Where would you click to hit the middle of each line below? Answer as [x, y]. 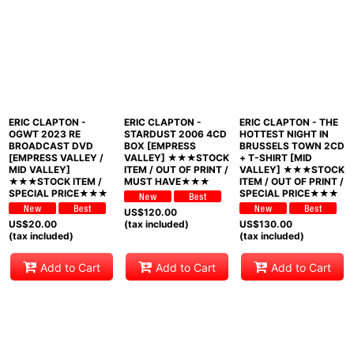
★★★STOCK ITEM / [55, 181]
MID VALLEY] [40, 169]
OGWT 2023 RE [45, 134]
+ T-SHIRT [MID [275, 158]
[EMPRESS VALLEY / [56, 158]
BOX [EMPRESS [160, 146]
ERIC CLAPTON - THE [288, 122]
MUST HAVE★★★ [166, 181]
